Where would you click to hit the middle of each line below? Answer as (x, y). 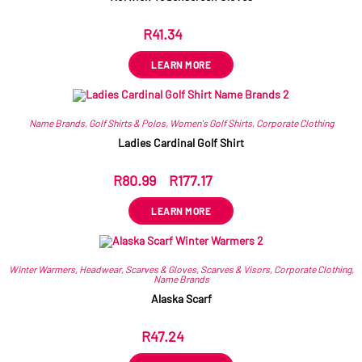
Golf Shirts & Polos (127, 122)
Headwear (100, 269)
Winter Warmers (42, 269)
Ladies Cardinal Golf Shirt (181, 142)
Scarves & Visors (235, 269)
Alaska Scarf (181, 298)
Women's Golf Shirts (210, 122)
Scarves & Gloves (160, 269)
